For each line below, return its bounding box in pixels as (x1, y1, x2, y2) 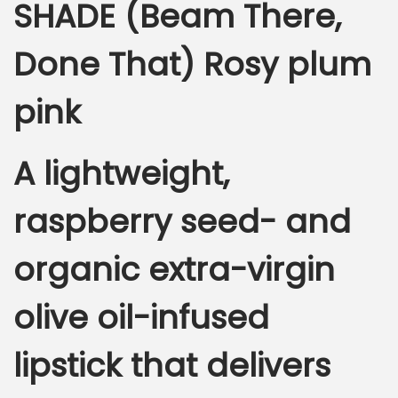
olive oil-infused (13, 295, 269, 341)
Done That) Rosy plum (13, 42, 371, 88)
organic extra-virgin (13, 247, 335, 293)
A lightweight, (13, 151, 229, 197)
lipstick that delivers (13, 343, 330, 389)
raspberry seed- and (13, 199, 351, 245)
